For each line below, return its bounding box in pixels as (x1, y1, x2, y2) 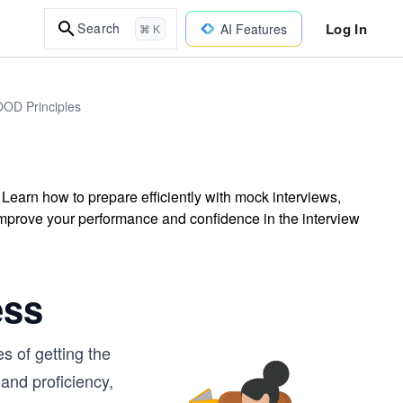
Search (77, 19, 121, 37)
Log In (325, 18, 367, 39)
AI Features (219, 19, 287, 38)
